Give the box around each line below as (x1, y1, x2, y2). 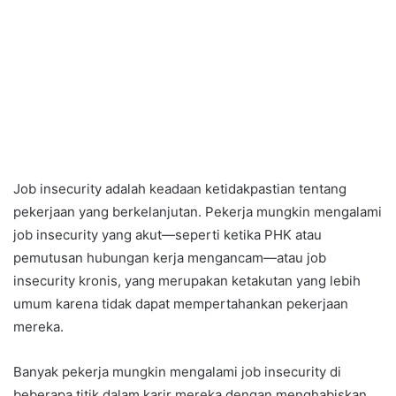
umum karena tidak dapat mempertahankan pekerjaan (13, 295, 348, 313)
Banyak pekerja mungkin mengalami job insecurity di (13, 363, 341, 381)
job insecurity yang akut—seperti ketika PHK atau (13, 226, 322, 244)
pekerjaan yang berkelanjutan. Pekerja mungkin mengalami (13, 203, 382, 221)
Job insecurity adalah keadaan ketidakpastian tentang (13, 180, 346, 198)
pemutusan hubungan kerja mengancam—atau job (13, 249, 326, 267)
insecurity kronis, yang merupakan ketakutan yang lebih (13, 272, 361, 290)
